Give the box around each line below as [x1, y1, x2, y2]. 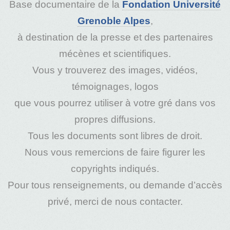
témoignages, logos [71, 81, 159, 92]
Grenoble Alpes [77, 15, 150, 26]
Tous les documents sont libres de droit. [28, 130, 202, 141]
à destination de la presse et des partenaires [17, 31, 213, 43]
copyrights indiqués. [71, 163, 159, 174]
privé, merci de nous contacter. [47, 196, 183, 207]
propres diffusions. [74, 113, 156, 125]
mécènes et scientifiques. [59, 48, 171, 59]
